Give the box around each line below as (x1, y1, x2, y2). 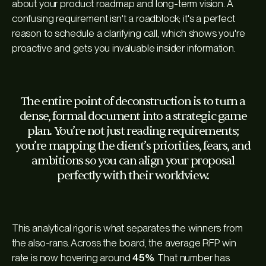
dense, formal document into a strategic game (19, 108, 247, 123)
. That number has (153, 251, 230, 264)
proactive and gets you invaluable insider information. (12, 42, 236, 54)
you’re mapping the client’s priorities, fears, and (15, 138, 251, 153)
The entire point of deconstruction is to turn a (20, 93, 246, 109)
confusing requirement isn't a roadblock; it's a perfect (12, 12, 235, 24)
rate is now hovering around (12, 251, 133, 264)
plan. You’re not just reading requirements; (27, 123, 239, 138)
